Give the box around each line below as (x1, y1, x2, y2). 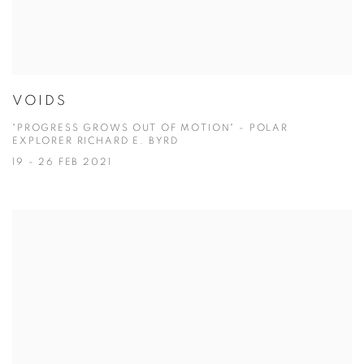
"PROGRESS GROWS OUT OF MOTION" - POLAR (12, 123, 288, 132)
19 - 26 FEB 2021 (12, 158, 112, 167)
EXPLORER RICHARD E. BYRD (12, 136, 180, 145)
